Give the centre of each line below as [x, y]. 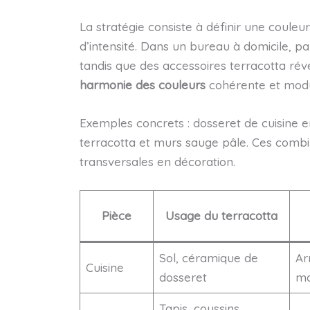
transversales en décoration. [157, 161]
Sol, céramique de [209, 258]
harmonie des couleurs [142, 84]
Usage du [193, 216]
